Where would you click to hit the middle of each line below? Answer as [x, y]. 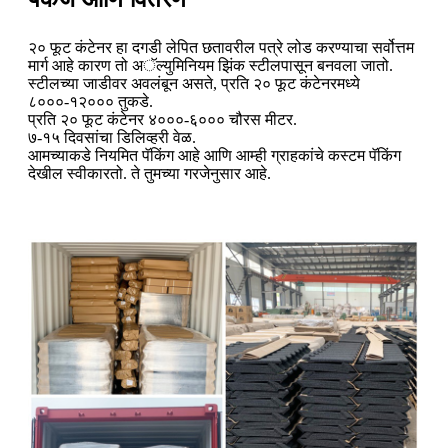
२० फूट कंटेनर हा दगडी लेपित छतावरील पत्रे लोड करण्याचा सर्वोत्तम [221, 48]
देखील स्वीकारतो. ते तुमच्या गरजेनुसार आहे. [149, 174]
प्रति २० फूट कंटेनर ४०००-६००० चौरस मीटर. [162, 120]
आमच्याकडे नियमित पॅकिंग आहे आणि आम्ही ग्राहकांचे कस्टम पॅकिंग [214, 156]
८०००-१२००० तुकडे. [90, 102]
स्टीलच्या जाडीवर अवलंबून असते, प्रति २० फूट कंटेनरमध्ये [194, 84]
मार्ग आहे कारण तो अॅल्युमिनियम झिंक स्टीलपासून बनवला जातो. [210, 66]
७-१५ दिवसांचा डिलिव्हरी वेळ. [112, 138]
